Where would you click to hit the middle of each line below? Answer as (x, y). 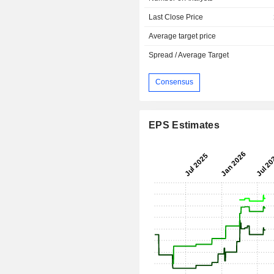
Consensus (175, 82)
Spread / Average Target (189, 55)
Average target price (183, 36)
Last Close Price (176, 17)
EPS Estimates (184, 125)
